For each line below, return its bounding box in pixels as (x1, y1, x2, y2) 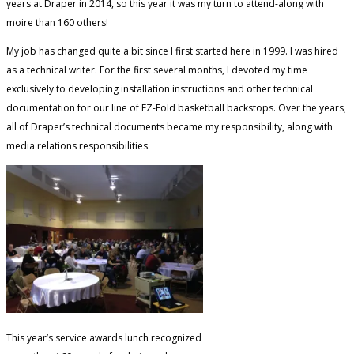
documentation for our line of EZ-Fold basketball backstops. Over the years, (6, 100, 346, 115)
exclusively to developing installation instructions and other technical (6, 81, 313, 96)
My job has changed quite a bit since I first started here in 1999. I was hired (6, 43, 338, 58)
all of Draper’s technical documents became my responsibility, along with (6, 119, 333, 134)
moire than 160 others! (6, 15, 108, 29)
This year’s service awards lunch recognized (6, 330, 201, 345)
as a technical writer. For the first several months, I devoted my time (6, 62, 307, 77)
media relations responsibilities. (6, 138, 150, 153)
